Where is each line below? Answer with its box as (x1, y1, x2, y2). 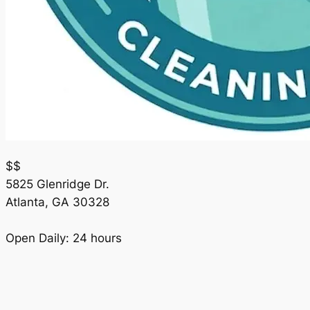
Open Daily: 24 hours (6, 230, 122, 245)
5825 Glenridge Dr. (6, 176, 109, 191)
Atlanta (6, 194, 45, 209)
